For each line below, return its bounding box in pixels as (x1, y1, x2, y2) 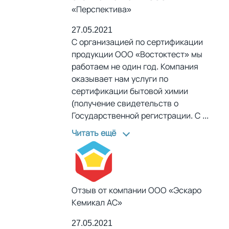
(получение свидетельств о (72, 98, 178, 109)
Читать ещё (72, 127, 116, 139)
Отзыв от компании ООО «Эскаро (72, 185, 201, 196)
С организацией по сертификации (72, 36, 203, 48)
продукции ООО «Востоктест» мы (72, 49, 202, 60)
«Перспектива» (72, 4, 131, 15)
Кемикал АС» (72, 197, 122, 208)
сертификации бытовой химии (72, 85, 188, 97)
